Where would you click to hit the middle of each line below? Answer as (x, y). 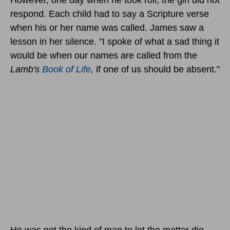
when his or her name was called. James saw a (107, 27)
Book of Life (66, 69)
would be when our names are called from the (104, 55)
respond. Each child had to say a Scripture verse (110, 14)
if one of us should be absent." (158, 69)
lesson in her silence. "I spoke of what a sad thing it (115, 41)
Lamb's (26, 69)
